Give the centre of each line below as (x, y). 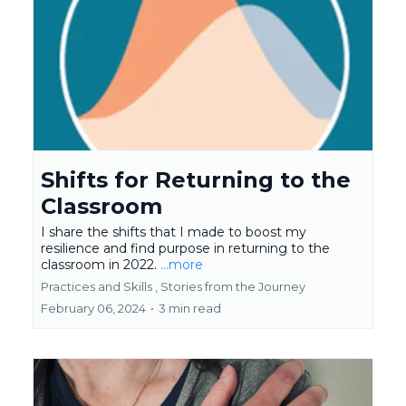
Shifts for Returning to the (196, 180)
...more (182, 265)
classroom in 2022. (101, 265)
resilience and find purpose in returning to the (185, 249)
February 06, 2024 (93, 309)
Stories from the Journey (233, 287)
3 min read (190, 309)
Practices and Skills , (99, 287)
